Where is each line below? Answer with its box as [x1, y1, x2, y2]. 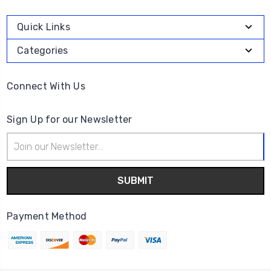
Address [7, 146, 38, 157]
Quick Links [17, 21, 70, 33]
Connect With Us [7, 80, 85, 92]
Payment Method [7, 211, 87, 222]
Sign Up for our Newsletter [7, 114, 132, 125]
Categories [17, 45, 68, 56]
